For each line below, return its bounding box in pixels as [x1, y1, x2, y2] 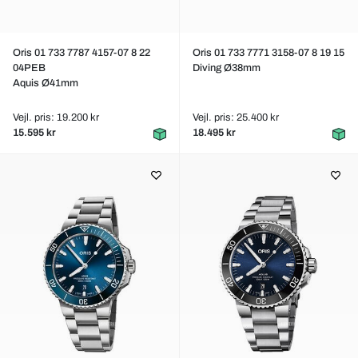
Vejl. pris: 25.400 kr [192, 112, 279, 123]
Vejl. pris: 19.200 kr [13, 112, 99, 123]
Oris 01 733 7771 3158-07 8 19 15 [192, 47, 344, 58]
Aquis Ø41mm [13, 78, 78, 89]
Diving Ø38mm [192, 62, 261, 74]
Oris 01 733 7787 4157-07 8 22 [13, 47, 150, 58]
